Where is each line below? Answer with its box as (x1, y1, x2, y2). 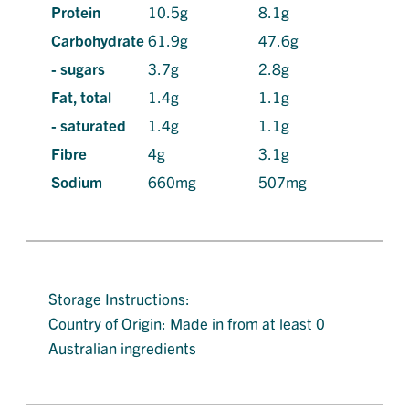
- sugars (51, 58, 105, 79)
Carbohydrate (51, 30, 144, 50)
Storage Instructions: (48, 288, 190, 309)
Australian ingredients (48, 338, 196, 358)
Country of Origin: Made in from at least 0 (48, 313, 325, 333)
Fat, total (51, 87, 111, 107)
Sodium (51, 172, 102, 192)
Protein (51, 2, 100, 22)
